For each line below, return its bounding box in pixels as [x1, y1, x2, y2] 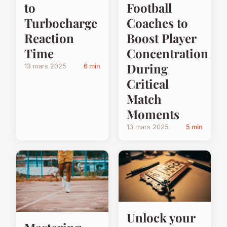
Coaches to [127, 15, 188, 31]
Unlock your [127, 209, 195, 226]
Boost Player [127, 30, 196, 47]
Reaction [24, 30, 74, 47]
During [127, 60, 168, 77]
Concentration [127, 45, 208, 62]
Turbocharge [24, 15, 97, 31]
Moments [127, 106, 179, 123]
